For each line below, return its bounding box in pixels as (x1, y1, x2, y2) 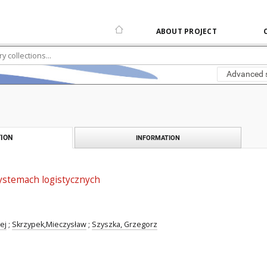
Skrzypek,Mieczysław (12, 219, 86, 229)
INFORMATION (136, 133, 180, 142)
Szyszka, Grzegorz (92, 219, 157, 229)
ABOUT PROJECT (156, 26, 217, 36)
